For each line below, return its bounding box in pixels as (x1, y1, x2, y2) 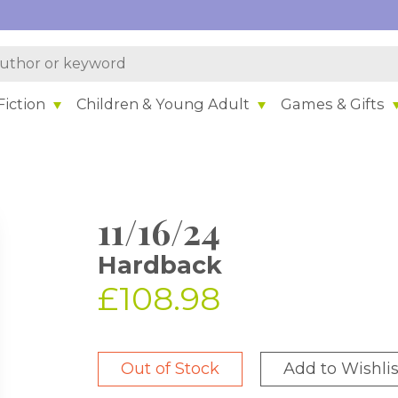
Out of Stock (121, 359, 220, 378)
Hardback (98, 251, 223, 280)
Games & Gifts (281, 94, 386, 113)
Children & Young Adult (76, 94, 251, 113)
